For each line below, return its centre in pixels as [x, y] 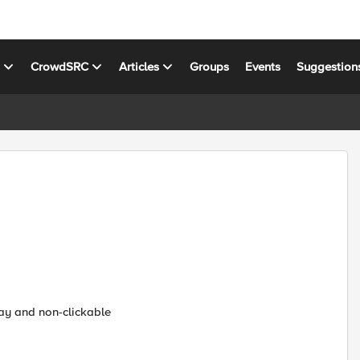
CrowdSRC [60, 66]
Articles [139, 66]
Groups [210, 66]
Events [263, 66]
